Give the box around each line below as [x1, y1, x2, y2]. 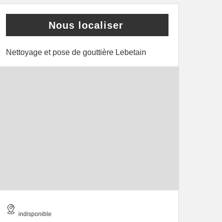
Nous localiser [49, 20, 123, 31]
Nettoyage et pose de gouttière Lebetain [6, 48, 146, 56]
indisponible [18, 211, 52, 218]
